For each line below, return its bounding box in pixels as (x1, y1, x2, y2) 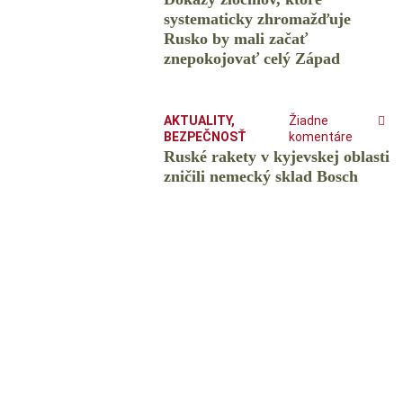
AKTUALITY (163, 113, 231, 129)
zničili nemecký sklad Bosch (163, 167, 358, 186)
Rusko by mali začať (163, 30, 308, 49)
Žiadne (289, 113, 329, 129)
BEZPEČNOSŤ (163, 130, 246, 145)
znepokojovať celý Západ (163, 49, 340, 68)
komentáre (289, 130, 354, 145)
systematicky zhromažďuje (163, 10, 351, 29)
